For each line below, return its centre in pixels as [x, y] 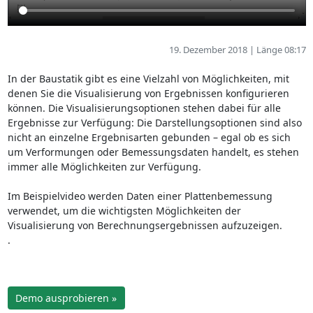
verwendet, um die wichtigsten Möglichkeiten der [124, 210]
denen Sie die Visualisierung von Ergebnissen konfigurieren [148, 93]
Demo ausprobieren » [66, 298]
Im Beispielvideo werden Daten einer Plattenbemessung [140, 196]
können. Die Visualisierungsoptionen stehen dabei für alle [144, 108]
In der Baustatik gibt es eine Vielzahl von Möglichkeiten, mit [148, 78]
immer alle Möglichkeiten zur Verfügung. [104, 166]
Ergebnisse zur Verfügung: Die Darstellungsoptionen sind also [154, 122]
